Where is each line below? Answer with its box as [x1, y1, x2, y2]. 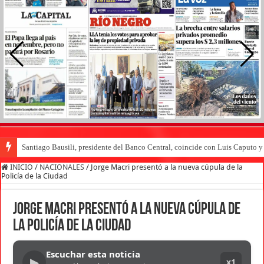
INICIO [8, 162, 34, 171]
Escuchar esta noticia [46, 247, 141, 260]
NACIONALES [39, 162, 85, 171]
